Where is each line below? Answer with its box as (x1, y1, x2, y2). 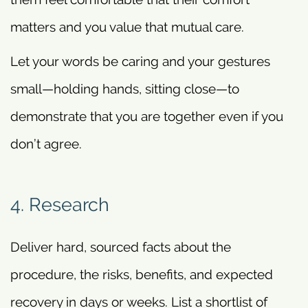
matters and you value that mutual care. (10, 19, 244, 34)
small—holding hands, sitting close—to (10, 80, 239, 96)
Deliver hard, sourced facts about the (10, 239, 231, 255)
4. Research (10, 193, 109, 216)
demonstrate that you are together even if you (10, 108, 283, 124)
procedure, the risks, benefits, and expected (10, 267, 273, 283)
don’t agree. (10, 135, 82, 151)
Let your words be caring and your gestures (10, 53, 270, 69)
